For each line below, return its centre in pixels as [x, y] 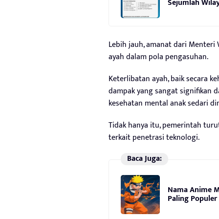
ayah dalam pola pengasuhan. [158, 57]
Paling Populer [192, 198]
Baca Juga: [144, 159]
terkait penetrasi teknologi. [154, 138]
